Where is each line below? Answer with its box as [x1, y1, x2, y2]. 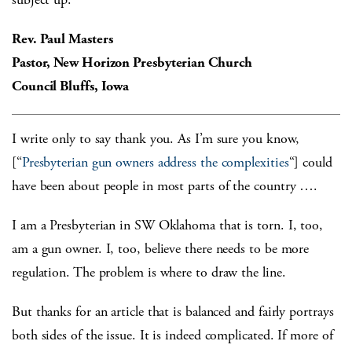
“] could [288, 153, 332, 172]
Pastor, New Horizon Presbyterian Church [12, 53, 252, 72]
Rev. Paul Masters [12, 30, 113, 49]
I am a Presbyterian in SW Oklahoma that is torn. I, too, [12, 216, 323, 235]
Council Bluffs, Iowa [12, 77, 130, 96]
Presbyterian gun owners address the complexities [21, 153, 289, 172]
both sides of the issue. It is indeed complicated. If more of [12, 326, 333, 345]
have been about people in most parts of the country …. [12, 177, 318, 196]
